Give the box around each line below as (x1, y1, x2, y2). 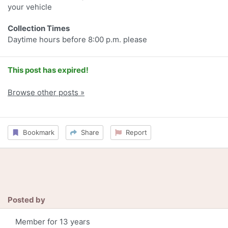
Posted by (8, 194, 45, 205)
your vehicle (8, 2, 52, 12)
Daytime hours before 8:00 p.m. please (8, 35, 147, 45)
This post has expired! (8, 65, 89, 75)
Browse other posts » (8, 88, 84, 98)
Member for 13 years (15, 216, 90, 226)
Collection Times (8, 23, 70, 34)
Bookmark (18, 128, 54, 136)
